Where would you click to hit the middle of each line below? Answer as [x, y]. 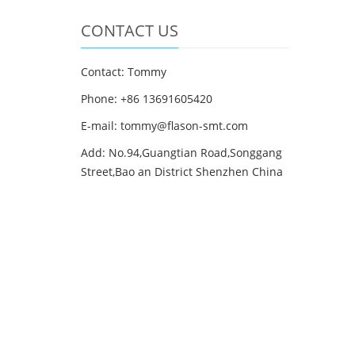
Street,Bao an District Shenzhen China [182, 172]
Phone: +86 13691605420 [147, 99]
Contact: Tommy [124, 72]
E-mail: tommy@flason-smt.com [164, 126]
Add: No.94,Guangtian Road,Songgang [181, 153]
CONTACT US [130, 31]
